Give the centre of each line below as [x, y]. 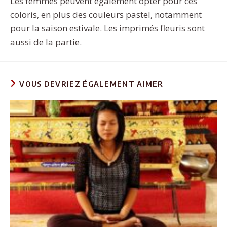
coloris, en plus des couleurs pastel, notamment [106, 14]
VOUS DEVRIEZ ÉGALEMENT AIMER [91, 84]
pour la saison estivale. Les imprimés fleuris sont [107, 28]
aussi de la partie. [47, 42]
